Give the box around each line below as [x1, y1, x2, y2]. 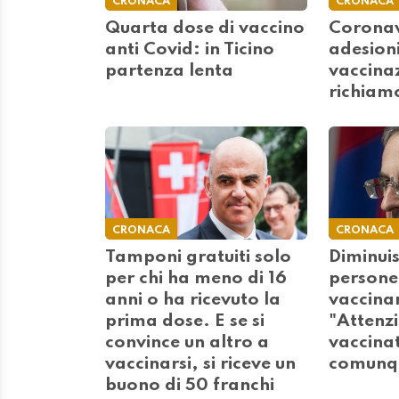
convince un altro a [105, 334, 269, 353]
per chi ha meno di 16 [105, 270, 287, 289]
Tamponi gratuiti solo [105, 248, 291, 267]
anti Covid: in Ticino [105, 40, 274, 59]
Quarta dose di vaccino [105, 19, 305, 37]
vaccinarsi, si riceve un [105, 355, 296, 374]
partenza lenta [105, 61, 233, 80]
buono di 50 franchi [105, 377, 274, 395]
